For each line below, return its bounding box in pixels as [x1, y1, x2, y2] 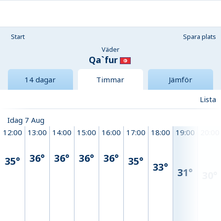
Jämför [168, 74, 192, 85]
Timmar [96, 74, 125, 85]
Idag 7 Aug [7, 115, 44, 125]
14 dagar [25, 74, 56, 85]
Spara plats [183, 32, 216, 41]
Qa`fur [88, 54, 118, 66]
